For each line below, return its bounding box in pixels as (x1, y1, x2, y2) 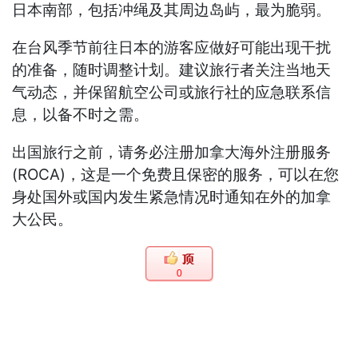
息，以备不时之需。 (12, 105, 149, 125)
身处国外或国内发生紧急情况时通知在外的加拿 (12, 188, 332, 207)
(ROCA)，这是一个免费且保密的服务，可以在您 (12, 165, 340, 185)
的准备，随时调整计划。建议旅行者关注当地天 (12, 61, 332, 80)
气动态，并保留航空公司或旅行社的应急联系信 (12, 83, 332, 102)
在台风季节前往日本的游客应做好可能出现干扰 (12, 38, 332, 58)
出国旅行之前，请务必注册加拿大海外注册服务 (12, 143, 332, 162)
